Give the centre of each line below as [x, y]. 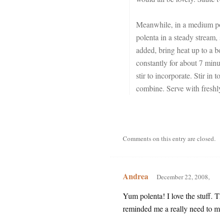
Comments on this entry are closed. [169, 138]
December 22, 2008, [183, 177]
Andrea [135, 176]
